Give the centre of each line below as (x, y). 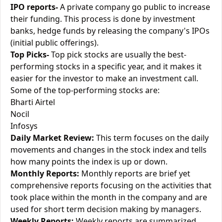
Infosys (24, 126)
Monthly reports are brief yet (135, 173)
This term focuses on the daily (151, 138)
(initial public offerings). (55, 43)
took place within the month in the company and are (109, 197)
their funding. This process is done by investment (103, 19)
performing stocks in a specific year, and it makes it (106, 66)
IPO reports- (34, 7)
